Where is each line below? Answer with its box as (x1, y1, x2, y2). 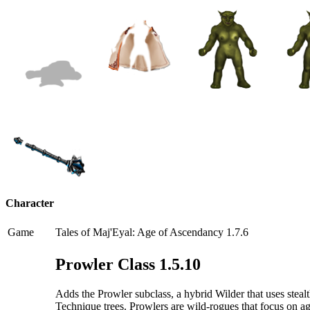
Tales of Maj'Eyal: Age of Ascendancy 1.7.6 (55, 226, 248, 239)
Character (6, 197, 54, 210)
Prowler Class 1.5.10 (55, 255, 201, 274)
